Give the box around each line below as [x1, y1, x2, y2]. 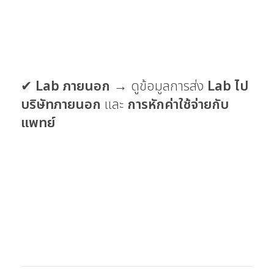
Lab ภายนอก [35, 76, 110, 97]
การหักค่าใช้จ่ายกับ [127, 94, 229, 115]
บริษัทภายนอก [21, 94, 101, 115]
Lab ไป [207, 76, 248, 97]
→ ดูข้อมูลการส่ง [110, 76, 207, 97]
